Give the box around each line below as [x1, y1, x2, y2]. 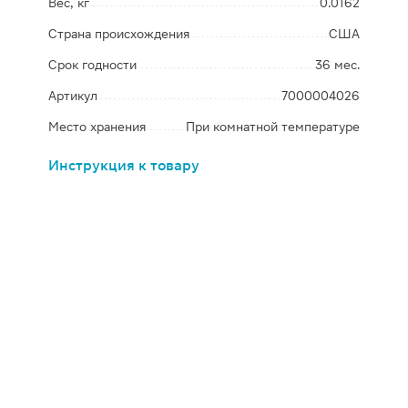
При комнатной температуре [185, 119, 360, 134]
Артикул [48, 88, 98, 103]
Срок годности [48, 57, 138, 72]
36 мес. [314, 57, 360, 72]
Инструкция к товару [48, 157, 200, 174]
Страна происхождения [48, 26, 191, 41]
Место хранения [48, 119, 148, 134]
